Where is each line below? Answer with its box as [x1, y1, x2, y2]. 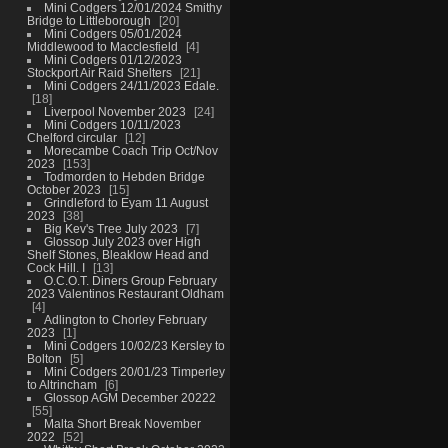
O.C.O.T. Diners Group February [43, 274, 217, 288]
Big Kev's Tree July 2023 [43, 222, 178, 236]
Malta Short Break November [43, 417, 201, 431]
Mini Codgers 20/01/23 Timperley [43, 365, 225, 379]
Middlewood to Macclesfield [26, 40, 178, 54]
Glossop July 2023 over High [43, 235, 201, 249]
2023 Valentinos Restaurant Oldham [26, 287, 224, 301]
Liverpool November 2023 [43, 105, 186, 119]
